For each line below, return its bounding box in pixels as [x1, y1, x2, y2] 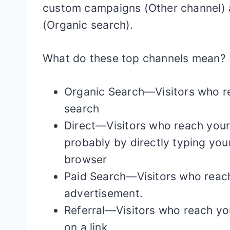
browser [64, 153, 107, 166]
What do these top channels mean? [43, 52, 226, 65]
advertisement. [64, 187, 143, 200]
